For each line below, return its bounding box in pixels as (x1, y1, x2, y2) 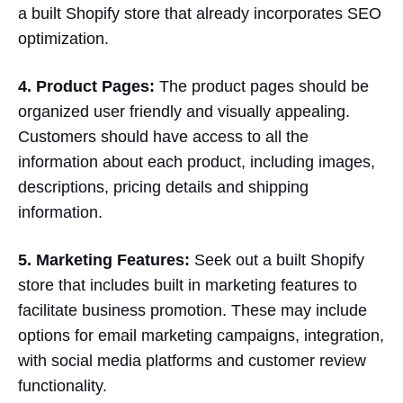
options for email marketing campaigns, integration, (18, 327, 384, 345)
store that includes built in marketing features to (18, 276, 357, 295)
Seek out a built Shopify (190, 251, 364, 270)
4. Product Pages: (18, 77, 155, 96)
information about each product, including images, (18, 153, 375, 172)
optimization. (18, 30, 109, 49)
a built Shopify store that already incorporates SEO (18, 4, 381, 23)
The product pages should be (155, 77, 369, 96)
